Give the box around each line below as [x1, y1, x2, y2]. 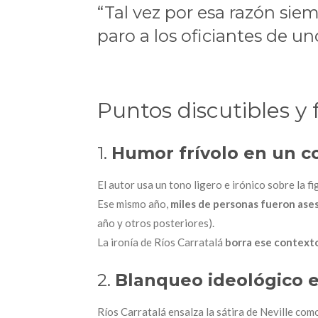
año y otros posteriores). [97, 216, 214, 230]
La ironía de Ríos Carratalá [97, 236, 225, 249]
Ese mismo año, [97, 197, 170, 211]
